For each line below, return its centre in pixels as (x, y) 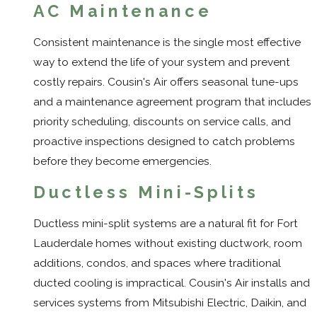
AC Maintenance (123, 11)
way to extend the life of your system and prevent (162, 62)
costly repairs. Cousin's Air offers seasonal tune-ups (166, 81)
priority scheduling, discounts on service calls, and (162, 121)
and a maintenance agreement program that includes (172, 101)
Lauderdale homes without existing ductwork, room (168, 243)
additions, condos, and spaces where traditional (157, 263)
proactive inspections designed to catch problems (164, 141)
